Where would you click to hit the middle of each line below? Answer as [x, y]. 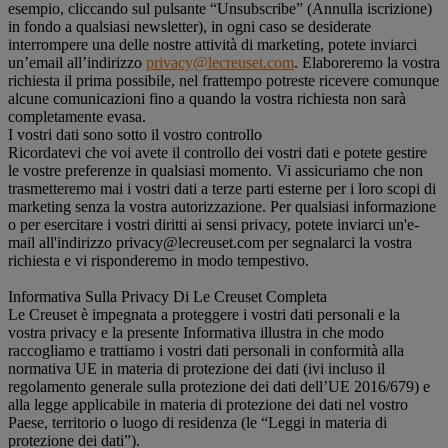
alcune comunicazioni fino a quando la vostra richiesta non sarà [207, 98]
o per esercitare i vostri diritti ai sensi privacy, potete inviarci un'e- [213, 224]
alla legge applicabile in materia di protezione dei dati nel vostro [208, 404]
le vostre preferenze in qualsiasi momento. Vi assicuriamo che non [215, 170]
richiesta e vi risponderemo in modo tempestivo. [158, 260]
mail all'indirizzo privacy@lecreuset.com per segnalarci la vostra [210, 242]
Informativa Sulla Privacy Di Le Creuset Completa [167, 296]
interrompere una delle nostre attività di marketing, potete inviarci [212, 44]
